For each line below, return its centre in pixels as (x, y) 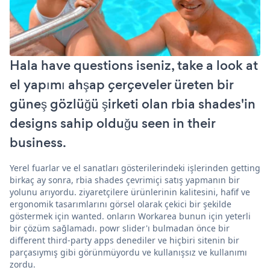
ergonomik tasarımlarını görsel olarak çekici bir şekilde (121, 204)
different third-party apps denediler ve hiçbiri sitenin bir (124, 240)
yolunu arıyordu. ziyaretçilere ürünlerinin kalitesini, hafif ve (130, 192)
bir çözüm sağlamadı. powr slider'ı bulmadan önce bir (120, 228)
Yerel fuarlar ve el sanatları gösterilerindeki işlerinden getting (135, 168)
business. (38, 143)
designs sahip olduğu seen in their (112, 124)
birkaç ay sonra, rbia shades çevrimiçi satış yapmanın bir (125, 180)
